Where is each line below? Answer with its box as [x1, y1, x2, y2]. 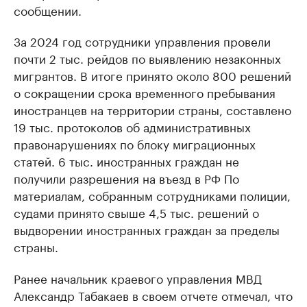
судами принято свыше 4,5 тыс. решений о [14, 203, 259, 221]
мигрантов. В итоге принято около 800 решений [14, 66, 291, 84]
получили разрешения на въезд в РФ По [14, 169, 239, 187]
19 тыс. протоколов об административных [14, 117, 251, 136]
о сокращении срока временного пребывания [14, 83, 275, 101]
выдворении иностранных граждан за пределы [14, 220, 280, 238]
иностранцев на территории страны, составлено [14, 100, 291, 119]
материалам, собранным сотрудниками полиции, [14, 186, 291, 204]
